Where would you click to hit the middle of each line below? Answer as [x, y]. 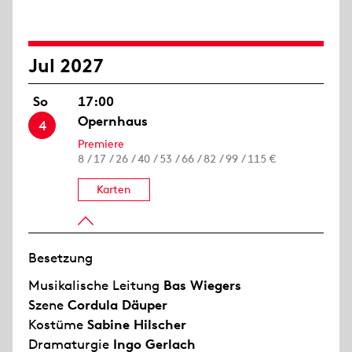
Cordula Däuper [117, 305]
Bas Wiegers [202, 285]
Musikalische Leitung [96, 285]
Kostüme [58, 324]
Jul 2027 [66, 65]
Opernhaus [113, 121]
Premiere [101, 144]
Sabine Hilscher [137, 324]
